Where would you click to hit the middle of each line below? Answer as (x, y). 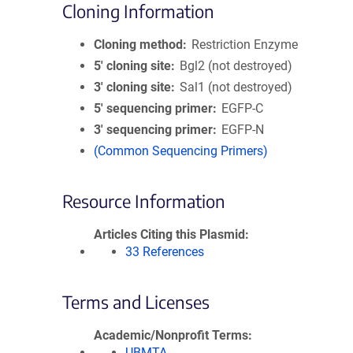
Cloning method (138, 45)
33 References (165, 252)
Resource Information (144, 201)
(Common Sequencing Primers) (181, 151)
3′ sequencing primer (153, 130)
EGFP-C (243, 108)
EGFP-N (243, 130)
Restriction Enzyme (245, 45)
